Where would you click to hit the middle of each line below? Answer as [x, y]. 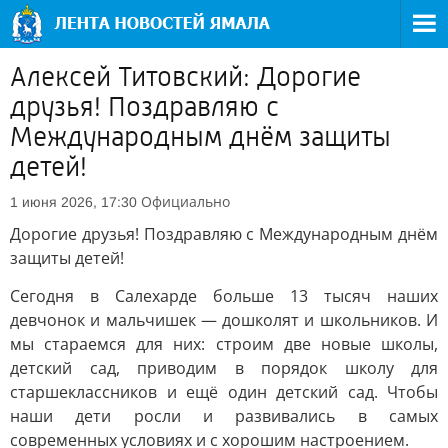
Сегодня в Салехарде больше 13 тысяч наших [224, 296]
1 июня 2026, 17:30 [73, 202]
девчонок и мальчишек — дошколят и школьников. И [224, 320]
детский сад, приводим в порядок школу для [224, 368]
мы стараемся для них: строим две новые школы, [224, 344]
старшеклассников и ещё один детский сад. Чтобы [224, 392]
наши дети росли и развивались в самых [224, 416]
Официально [185, 201]
